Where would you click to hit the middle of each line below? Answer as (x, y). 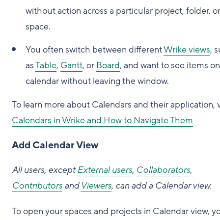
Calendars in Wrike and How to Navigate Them (102, 120)
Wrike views (187, 50)
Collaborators (163, 170)
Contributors (37, 186)
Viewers (96, 186)
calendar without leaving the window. (97, 81)
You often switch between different (95, 50)
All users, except (44, 170)
